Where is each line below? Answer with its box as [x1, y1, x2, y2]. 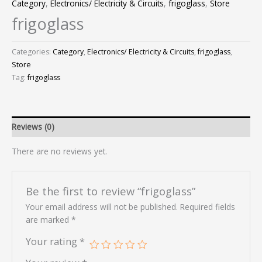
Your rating [25, 234, 80, 248]
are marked [25, 213, 71, 225]
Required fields [180, 201, 235, 212]
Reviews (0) [12, 120, 54, 132]
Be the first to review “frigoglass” [25, 184, 195, 199]
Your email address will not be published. [25, 201, 178, 212]
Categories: [12, 47, 53, 57]
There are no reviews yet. [12, 146, 107, 157]
